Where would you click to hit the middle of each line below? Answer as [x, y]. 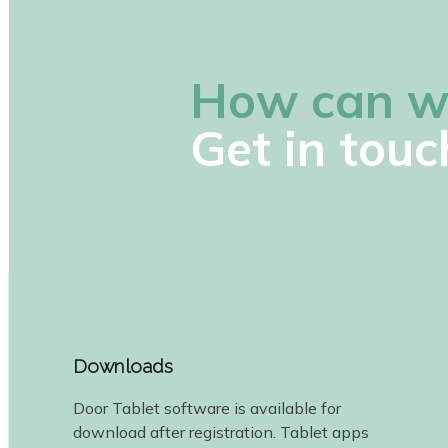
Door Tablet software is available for [207, 407]
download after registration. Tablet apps [221, 431]
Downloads [123, 365]
